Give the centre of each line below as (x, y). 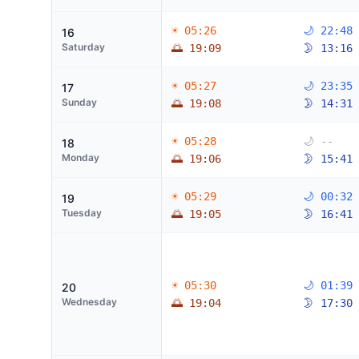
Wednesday (89, 302)
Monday (81, 157)
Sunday (79, 102)
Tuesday (82, 213)
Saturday (83, 47)
